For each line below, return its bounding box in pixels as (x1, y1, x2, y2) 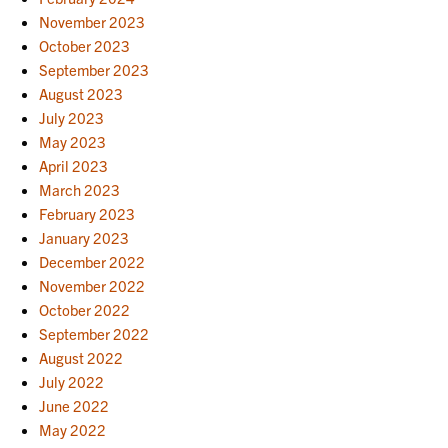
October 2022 (39, 299, 131, 319)
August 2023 (39, 83, 124, 103)
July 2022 (39, 371, 105, 391)
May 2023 (39, 131, 107, 151)
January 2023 (39, 227, 130, 247)
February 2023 (39, 203, 136, 223)
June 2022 (39, 395, 110, 415)
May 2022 (39, 419, 107, 439)
